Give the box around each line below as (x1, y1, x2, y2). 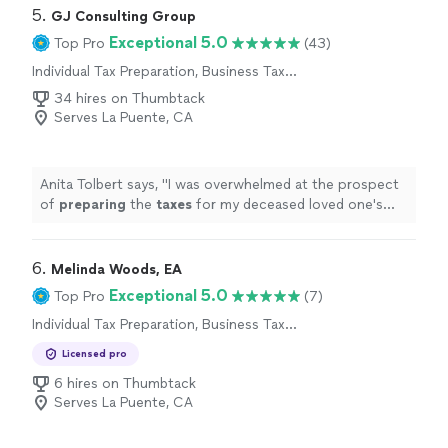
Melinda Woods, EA (51, 261, 182, 278)
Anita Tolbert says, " (40, 176, 168, 193)
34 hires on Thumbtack (54, 90, 205, 107)
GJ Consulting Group (51, 8, 196, 25)
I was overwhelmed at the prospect (168, 176, 399, 193)
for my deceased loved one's (192, 196, 383, 213)
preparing (59, 196, 126, 213)
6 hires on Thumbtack (54, 375, 196, 392)
